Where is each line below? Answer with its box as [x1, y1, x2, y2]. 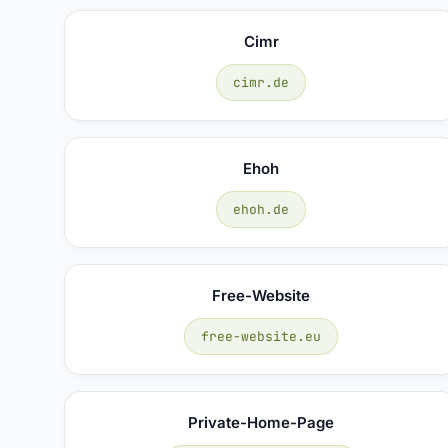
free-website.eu [201, 327, 322, 345]
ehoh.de [233, 200, 290, 218]
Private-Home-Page [188, 412, 335, 432]
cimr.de [233, 73, 290, 91]
